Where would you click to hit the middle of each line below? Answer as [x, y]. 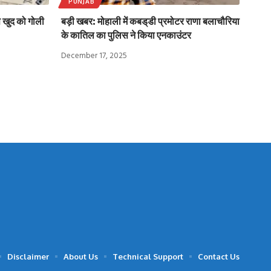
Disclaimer [28, 256]
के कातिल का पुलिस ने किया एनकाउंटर [126, 35]
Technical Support [148, 256]
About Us [81, 256]
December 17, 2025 [94, 56]
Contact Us [219, 256]
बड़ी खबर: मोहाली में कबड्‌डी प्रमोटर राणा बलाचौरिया [150, 21]
